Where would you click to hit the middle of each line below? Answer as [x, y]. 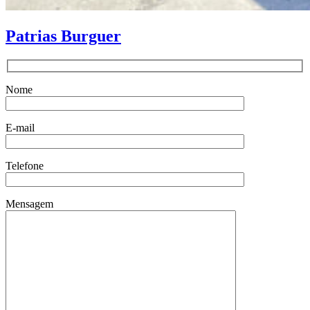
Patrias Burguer [63, 36]
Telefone [25, 166]
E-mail [20, 128]
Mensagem [29, 204]
